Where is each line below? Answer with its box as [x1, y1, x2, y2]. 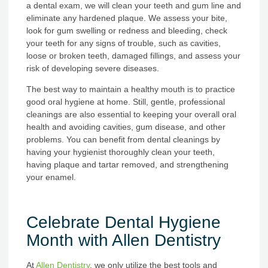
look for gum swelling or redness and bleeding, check [26, 25, 227, 35]
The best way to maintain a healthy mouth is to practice [26, 84, 235, 94]
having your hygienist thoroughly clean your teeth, [26, 147, 215, 157]
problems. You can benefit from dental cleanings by [26, 134, 220, 144]
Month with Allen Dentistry [26, 230, 221, 249]
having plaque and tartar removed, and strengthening [26, 159, 229, 169]
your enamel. [26, 172, 76, 182]
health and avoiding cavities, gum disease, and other [26, 121, 226, 132]
